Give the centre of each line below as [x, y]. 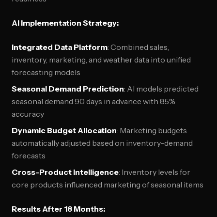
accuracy [28, 114]
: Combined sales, [138, 47]
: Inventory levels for [155, 172]
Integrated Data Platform [60, 47]
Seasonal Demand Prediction [68, 89]
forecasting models [46, 72]
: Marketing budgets [152, 130]
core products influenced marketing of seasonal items [108, 185]
